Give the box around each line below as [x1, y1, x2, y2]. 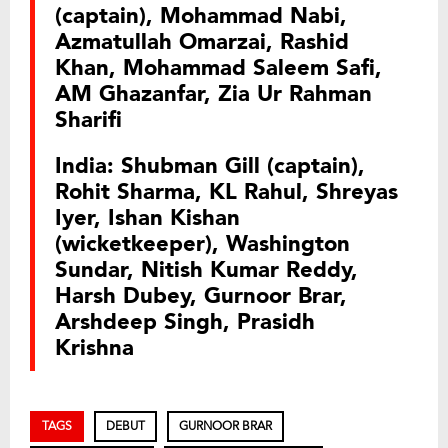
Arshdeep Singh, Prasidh [55, 307, 315, 338]
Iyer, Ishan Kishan [55, 203, 240, 234]
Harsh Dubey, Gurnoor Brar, [55, 281, 347, 312]
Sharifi [55, 105, 122, 136]
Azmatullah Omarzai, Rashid [55, 27, 349, 58]
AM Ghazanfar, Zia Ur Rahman [55, 79, 372, 110]
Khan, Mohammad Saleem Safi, [55, 53, 382, 84]
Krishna [55, 333, 134, 364]
